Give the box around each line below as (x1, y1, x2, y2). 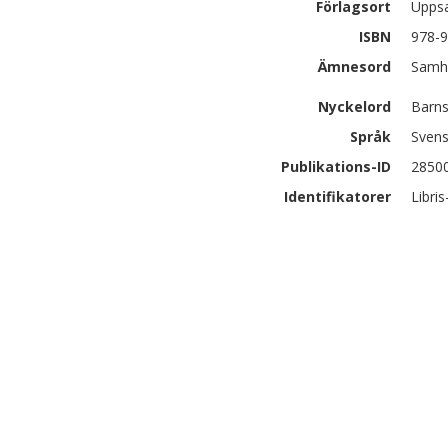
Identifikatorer (284, 187, 391, 206)
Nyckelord (318, 97, 391, 116)
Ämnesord (318, 57, 391, 76)
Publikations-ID (281, 157, 391, 176)
